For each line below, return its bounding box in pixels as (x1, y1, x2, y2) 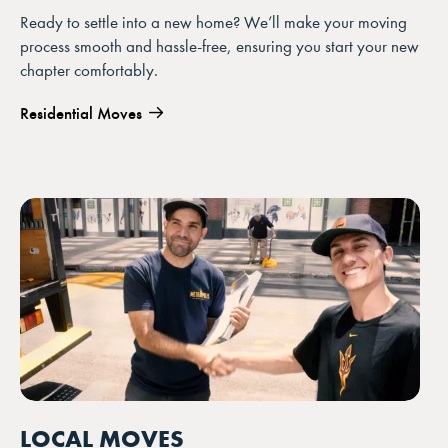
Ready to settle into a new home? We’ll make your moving (20, 12, 407, 32)
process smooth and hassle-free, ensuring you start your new (20, 36, 419, 56)
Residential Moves (20, 102, 142, 123)
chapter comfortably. (20, 60, 158, 80)
